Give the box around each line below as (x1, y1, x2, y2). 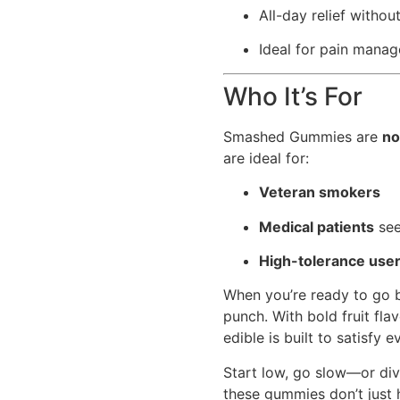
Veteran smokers (259, 183, 381, 202)
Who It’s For (223, 80, 363, 112)
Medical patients (259, 217, 375, 236)
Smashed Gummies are (223, 127, 383, 146)
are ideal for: (223, 148, 310, 167)
